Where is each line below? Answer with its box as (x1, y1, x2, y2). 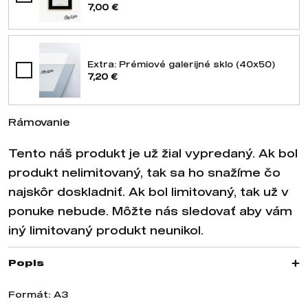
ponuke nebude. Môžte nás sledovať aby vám (8, 204, 292, 217)
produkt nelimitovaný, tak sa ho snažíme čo (8, 166, 280, 179)
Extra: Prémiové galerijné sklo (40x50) (87, 59, 275, 69)
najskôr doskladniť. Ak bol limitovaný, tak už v (8, 185, 289, 198)
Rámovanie (8, 116, 70, 128)
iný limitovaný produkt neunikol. (8, 223, 203, 236)
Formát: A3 (8, 289, 68, 300)
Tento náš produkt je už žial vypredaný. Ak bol (8, 146, 298, 159)
